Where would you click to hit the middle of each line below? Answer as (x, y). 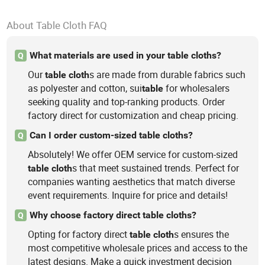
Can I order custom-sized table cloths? (111, 135)
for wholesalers (197, 88)
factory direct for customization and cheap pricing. (133, 116)
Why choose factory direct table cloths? (113, 215)
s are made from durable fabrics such (168, 75)
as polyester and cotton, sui (85, 88)
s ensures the (202, 235)
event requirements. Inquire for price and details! (128, 195)
